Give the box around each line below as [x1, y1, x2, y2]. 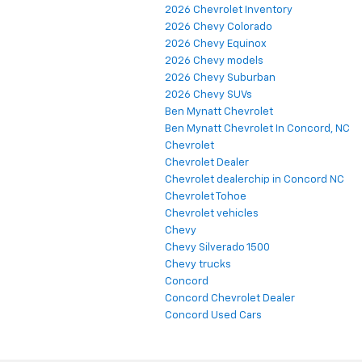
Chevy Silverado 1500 [165, 242, 270, 254]
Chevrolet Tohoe [165, 192, 246, 203]
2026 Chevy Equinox [165, 39, 267, 50]
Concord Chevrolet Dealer [165, 293, 295, 305]
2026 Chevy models [165, 56, 263, 67]
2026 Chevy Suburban [165, 73, 276, 84]
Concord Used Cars [165, 310, 262, 322]
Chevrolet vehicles [165, 208, 259, 220]
